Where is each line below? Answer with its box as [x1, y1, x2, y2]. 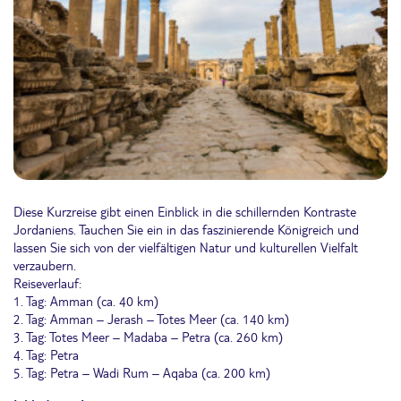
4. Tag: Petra [13, 346, 79, 363]
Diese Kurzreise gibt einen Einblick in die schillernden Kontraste [13, 202, 356, 219]
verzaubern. [13, 256, 76, 273]
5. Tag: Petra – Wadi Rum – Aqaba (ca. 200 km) [13, 363, 270, 380]
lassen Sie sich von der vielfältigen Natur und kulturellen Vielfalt [13, 238, 358, 255]
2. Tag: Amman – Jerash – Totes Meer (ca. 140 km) [13, 310, 289, 327]
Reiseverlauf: [13, 274, 81, 291]
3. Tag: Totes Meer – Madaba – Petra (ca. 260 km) [13, 328, 283, 345]
